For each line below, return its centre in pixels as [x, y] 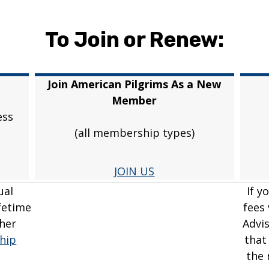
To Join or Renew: [134, 40]
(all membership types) [134, 133]
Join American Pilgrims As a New [134, 84]
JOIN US [134, 171]
